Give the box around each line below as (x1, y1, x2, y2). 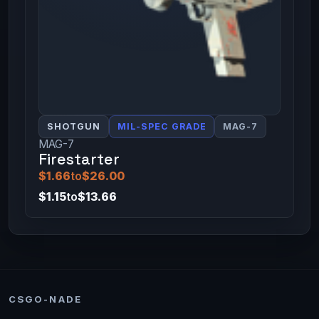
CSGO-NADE (9, 293, 82, 305)
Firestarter (38, 149, 120, 169)
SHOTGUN (46, 120, 100, 132)
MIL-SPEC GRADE (117, 120, 206, 132)
